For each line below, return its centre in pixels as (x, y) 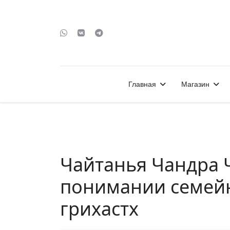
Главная (142, 84)
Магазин (195, 84)
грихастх (99, 209)
